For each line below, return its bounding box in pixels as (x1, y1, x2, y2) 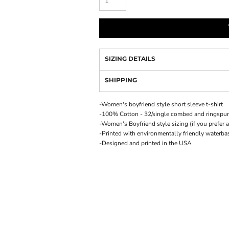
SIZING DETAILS (105, 55, 155, 62)
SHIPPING (105, 76, 137, 84)
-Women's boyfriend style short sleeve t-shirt (99, 100, 223, 108)
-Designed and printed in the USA (99, 139, 192, 147)
